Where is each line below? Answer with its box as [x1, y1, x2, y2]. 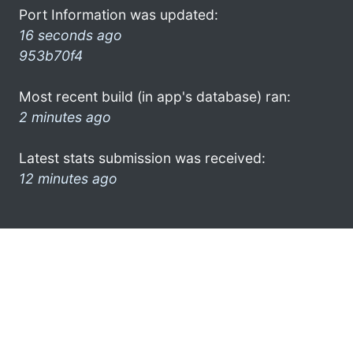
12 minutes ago [19, 169, 117, 187]
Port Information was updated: [19, 6, 218, 23]
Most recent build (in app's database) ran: [19, 87, 291, 105]
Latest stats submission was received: [19, 149, 266, 166]
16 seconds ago [19, 26, 122, 43]
